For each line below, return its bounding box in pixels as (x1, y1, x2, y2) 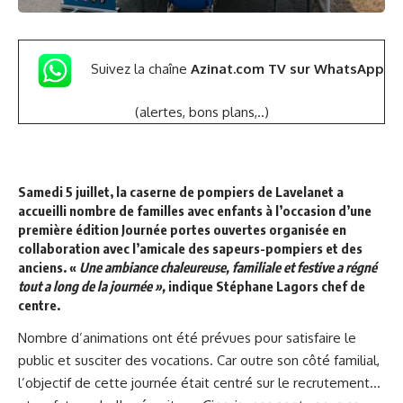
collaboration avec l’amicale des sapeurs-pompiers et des (18, 239, 363, 256)
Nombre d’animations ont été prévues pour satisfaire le (18, 329, 356, 347)
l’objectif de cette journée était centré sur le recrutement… (18, 374, 381, 392)
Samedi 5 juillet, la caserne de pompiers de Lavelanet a (18, 183, 344, 200)
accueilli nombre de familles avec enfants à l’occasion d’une (18, 201, 372, 219)
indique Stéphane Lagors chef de (166, 277, 365, 294)
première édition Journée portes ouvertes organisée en (18, 220, 346, 237)
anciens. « (18, 258, 79, 275)
